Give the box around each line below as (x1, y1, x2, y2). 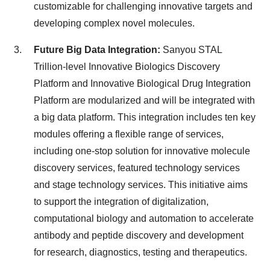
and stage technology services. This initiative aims (34, 180, 248, 190)
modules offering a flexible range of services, (34, 129, 224, 139)
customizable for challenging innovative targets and (34, 1, 253, 11)
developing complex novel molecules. (34, 18, 195, 28)
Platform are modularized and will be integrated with (34, 95, 255, 105)
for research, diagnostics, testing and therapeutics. (34, 247, 247, 257)
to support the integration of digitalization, (34, 196, 209, 207)
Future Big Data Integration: (34, 45, 163, 55)
